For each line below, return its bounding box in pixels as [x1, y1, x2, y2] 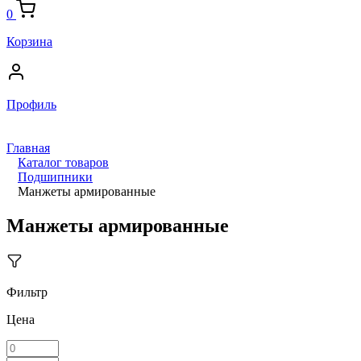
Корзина [6, 35, 52, 48]
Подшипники [18, 170, 93, 184]
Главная [6, 141, 50, 155]
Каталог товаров [18, 156, 109, 169]
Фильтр [6, 284, 48, 299]
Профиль [6, 98, 56, 111]
